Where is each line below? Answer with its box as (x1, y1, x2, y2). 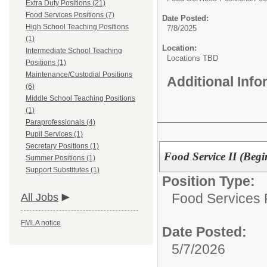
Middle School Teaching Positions (26, 94, 135, 103)
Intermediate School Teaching (26, 46, 122, 55)
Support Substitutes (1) (26, 166, 100, 174)
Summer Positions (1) (26, 154, 95, 162)
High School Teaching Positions (26, 23, 129, 31)
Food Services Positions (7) (26, 11, 114, 19)
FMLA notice (21, 219, 61, 227)
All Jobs (21, 191, 58, 203)
